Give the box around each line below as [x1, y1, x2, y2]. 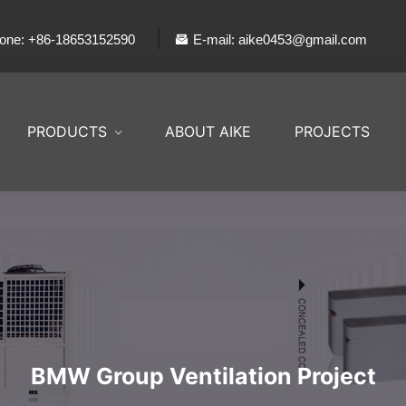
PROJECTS [295, 122, 370, 141]
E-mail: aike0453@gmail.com [193, 31, 367, 47]
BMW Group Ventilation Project [30, 362, 376, 390]
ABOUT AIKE [165, 122, 251, 141]
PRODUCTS [27, 122, 107, 141]
